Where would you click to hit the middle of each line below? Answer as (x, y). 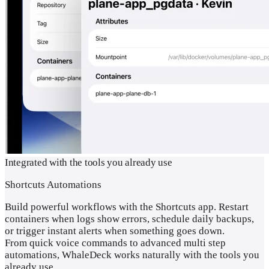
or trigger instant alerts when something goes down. (115, 231)
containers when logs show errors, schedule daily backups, (129, 219)
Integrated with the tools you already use (89, 162)
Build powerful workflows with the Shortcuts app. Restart (127, 207)
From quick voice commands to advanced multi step (115, 243)
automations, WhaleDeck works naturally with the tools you (132, 255)
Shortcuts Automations (53, 184)
